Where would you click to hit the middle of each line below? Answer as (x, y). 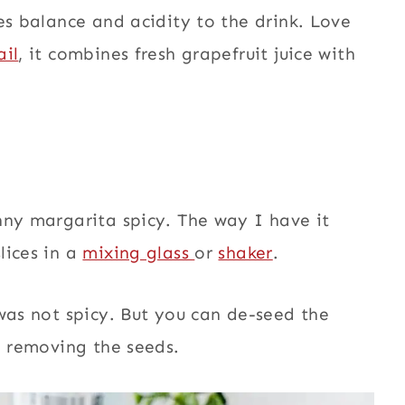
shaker (245, 252)
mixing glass (139, 252)
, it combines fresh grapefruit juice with (187, 53)
